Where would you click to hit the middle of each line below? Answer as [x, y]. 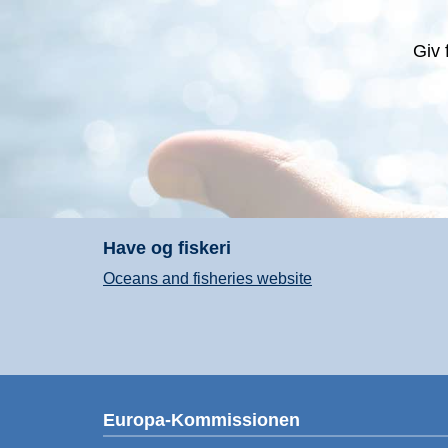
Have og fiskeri [167, 247]
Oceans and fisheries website [207, 279]
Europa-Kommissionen [201, 419]
